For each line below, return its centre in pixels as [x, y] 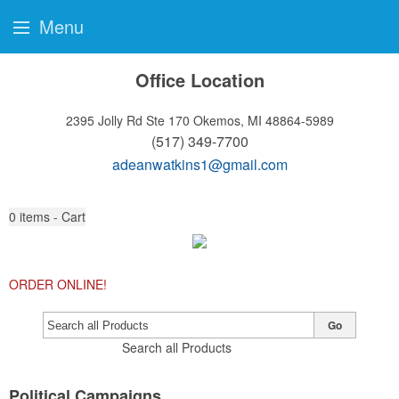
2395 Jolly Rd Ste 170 [127, 120]
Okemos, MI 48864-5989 [263, 120]
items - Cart [53, 216]
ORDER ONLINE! [58, 284]
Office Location [199, 80]
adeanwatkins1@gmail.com [199, 164]
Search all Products [176, 347]
